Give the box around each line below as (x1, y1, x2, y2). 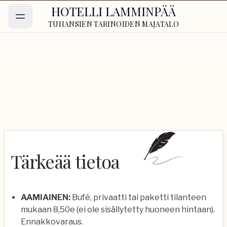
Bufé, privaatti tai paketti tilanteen (70, 193, 206, 202)
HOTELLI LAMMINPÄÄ (51, 3, 176, 19)
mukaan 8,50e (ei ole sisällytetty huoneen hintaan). (21, 205, 215, 214)
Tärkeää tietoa (11, 149, 120, 173)
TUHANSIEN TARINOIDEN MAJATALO (48, 19, 179, 29)
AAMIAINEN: (21, 193, 70, 202)
